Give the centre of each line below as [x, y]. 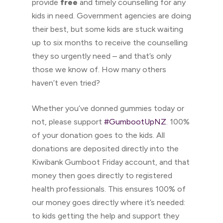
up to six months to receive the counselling [110, 43]
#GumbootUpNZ [135, 122]
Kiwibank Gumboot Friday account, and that [111, 162]
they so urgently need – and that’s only [102, 56]
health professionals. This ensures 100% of [109, 189]
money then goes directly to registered [102, 175]
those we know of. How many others [99, 69]
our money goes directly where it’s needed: [109, 202]
